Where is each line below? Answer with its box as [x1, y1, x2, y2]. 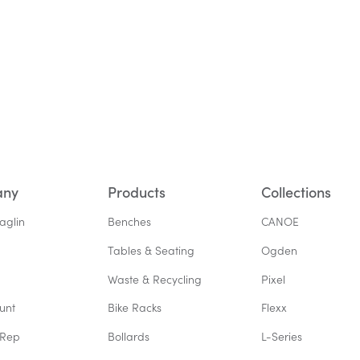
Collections [260, 181, 331, 202]
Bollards [108, 329, 150, 345]
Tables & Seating [108, 242, 195, 258]
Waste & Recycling [108, 271, 202, 287]
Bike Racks [108, 300, 162, 316]
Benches [108, 213, 152, 229]
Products [108, 181, 166, 202]
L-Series [260, 329, 302, 345]
